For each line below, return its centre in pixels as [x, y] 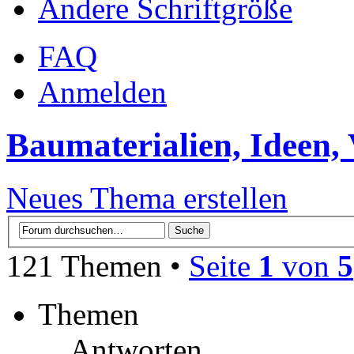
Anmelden [102, 92]
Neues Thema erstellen [147, 198]
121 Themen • [98, 265]
